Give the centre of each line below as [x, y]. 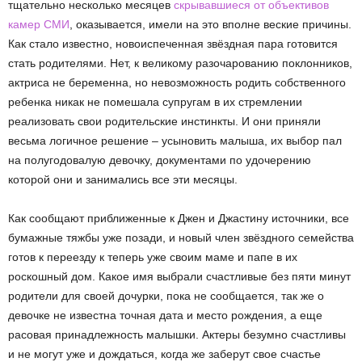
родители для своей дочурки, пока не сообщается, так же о [166, 296]
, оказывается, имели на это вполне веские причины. [210, 24]
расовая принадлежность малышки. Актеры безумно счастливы [177, 335]
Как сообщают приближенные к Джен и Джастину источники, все [179, 218]
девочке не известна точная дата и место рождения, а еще [165, 315]
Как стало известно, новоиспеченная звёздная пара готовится [173, 44]
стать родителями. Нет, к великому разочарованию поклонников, [180, 63]
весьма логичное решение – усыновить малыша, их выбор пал [175, 141]
